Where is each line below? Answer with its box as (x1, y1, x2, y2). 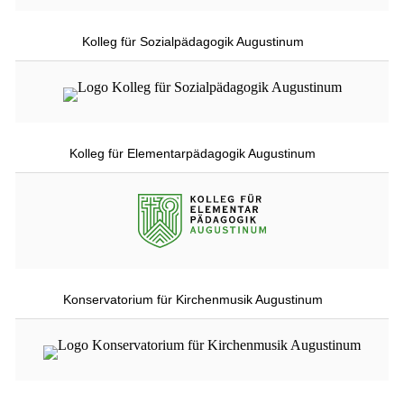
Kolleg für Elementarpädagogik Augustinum (69, 145, 316, 161)
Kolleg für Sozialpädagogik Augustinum (81, 33, 304, 49)
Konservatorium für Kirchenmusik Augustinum (62, 291, 323, 307)
